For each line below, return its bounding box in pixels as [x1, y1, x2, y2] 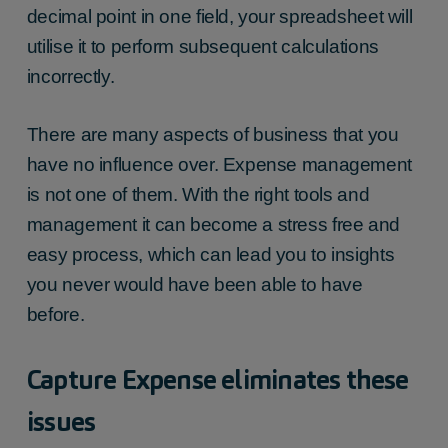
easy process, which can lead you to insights [26, 244, 395, 266]
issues [26, 404, 96, 439]
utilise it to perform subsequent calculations [26, 35, 379, 57]
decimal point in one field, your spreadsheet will [26, 5, 413, 27]
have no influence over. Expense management [26, 154, 412, 176]
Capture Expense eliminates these [26, 362, 409, 397]
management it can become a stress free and [26, 214, 400, 236]
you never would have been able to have [26, 274, 363, 296]
